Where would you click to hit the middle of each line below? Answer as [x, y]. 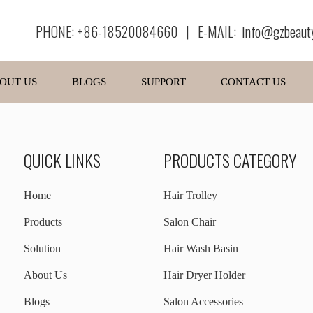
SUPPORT [163, 82]
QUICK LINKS [62, 160]
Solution [42, 249]
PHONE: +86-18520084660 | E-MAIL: [139, 31]
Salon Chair [190, 222]
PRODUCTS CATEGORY [230, 160]
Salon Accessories [203, 302]
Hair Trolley [190, 196]
